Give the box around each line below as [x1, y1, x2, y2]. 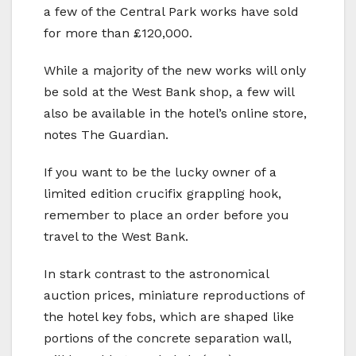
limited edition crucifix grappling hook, [44, 185, 281, 201]
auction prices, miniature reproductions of [44, 287, 304, 303]
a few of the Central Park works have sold [44, 3, 299, 19]
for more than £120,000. [44, 25, 192, 41]
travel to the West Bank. [44, 228, 188, 244]
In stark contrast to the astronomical [44, 265, 269, 281]
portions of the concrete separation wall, [44, 330, 292, 346]
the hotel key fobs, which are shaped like [44, 308, 294, 324]
